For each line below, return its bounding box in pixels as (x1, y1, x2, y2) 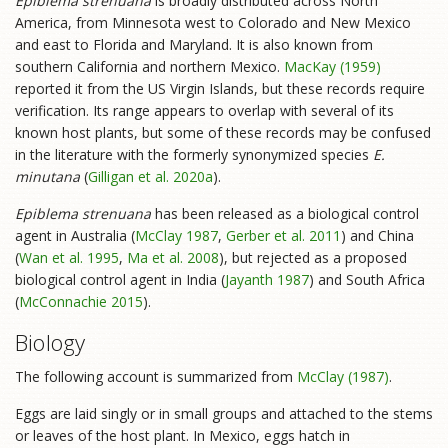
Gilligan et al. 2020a (88, 166, 213, 186)
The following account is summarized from (15, 366, 297, 386)
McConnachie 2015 (19, 291, 143, 311)
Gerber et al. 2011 (226, 225, 341, 245)
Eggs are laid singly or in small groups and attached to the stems (15, 403, 433, 423)
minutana (15, 166, 80, 186)
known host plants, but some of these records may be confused (15, 122, 431, 142)
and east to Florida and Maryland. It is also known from (15, 34, 373, 54)
